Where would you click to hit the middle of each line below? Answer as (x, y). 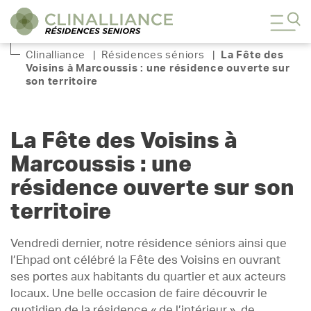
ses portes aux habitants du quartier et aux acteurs (148, 277)
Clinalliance (55, 55)
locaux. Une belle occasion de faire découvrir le (139, 293)
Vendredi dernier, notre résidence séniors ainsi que (149, 243)
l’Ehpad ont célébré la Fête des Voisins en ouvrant (145, 260)
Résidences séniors (153, 55)
